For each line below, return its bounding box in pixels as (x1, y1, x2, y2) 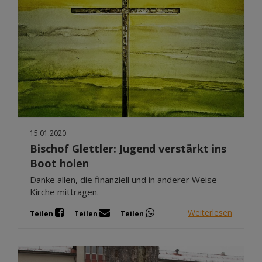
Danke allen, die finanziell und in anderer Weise (30, 173, 217, 185)
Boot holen (30, 156, 89, 170)
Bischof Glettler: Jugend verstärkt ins (30, 141, 226, 156)
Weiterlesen (188, 207, 232, 219)
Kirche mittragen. (30, 185, 99, 198)
